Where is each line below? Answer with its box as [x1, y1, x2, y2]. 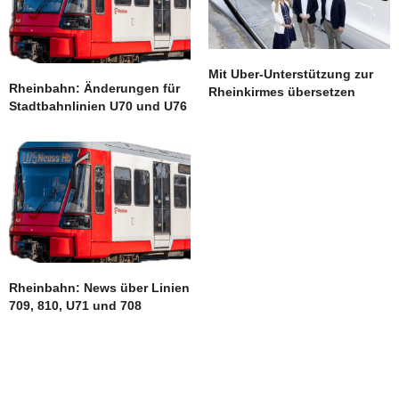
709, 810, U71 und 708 [9, 297, 142, 313]
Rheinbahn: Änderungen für [9, 80, 180, 95]
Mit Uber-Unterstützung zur [208, 66, 373, 81]
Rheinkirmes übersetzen [208, 84, 355, 99]
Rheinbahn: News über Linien [9, 280, 190, 295]
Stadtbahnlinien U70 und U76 [9, 98, 187, 113]
